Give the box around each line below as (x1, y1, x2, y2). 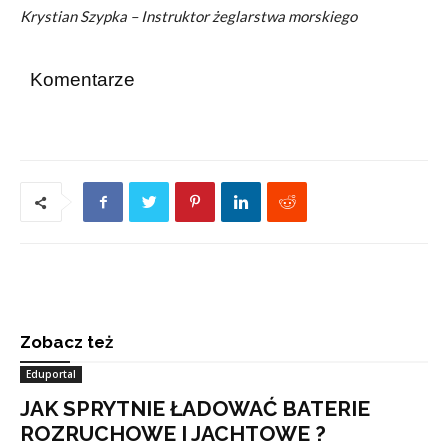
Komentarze (30, 69, 135, 90)
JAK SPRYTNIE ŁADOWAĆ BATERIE (20, 396, 370, 421)
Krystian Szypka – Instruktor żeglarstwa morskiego (20, 7, 357, 25)
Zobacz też (20, 332, 113, 352)
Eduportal (26, 367, 76, 381)
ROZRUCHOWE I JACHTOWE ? (20, 421, 326, 446)
